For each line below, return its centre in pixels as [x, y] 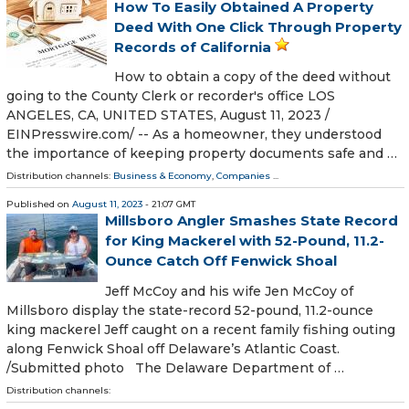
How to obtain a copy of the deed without [252, 77]
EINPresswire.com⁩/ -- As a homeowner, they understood [194, 135]
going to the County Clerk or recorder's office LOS [171, 96]
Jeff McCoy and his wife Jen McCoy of [229, 291]
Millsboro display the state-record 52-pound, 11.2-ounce [190, 310]
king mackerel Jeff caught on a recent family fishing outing [201, 329]
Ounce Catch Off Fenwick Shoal [221, 261]
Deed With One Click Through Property [258, 27]
